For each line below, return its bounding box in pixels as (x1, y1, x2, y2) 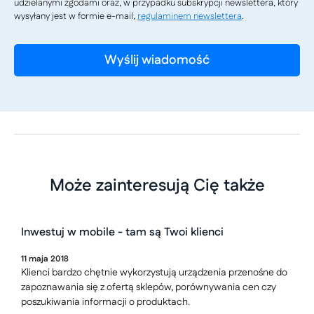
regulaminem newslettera (137, 10, 242, 22)
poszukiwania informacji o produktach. (21, 295, 190, 309)
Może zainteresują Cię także (49, 174, 265, 198)
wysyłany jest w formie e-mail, (14, 10, 137, 22)
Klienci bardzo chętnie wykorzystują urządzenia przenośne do (21, 266, 287, 280)
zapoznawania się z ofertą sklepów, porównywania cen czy (21, 280, 276, 294)
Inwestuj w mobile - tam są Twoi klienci (21, 224, 224, 240)
